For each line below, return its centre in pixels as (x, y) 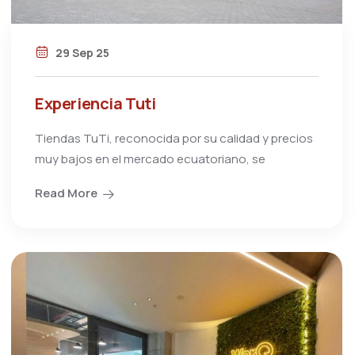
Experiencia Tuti (95, 104)
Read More (66, 193)
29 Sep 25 (81, 53)
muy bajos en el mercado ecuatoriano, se (150, 159)
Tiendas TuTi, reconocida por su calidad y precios (174, 139)
